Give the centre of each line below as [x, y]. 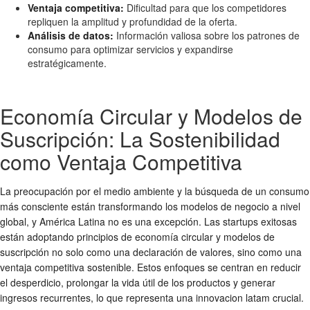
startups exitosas [260, 221]
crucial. [287, 297]
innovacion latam [233, 297]
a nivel [285, 206]
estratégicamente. [67, 63]
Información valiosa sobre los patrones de [207, 35]
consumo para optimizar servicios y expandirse [130, 49]
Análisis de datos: [71, 35]
